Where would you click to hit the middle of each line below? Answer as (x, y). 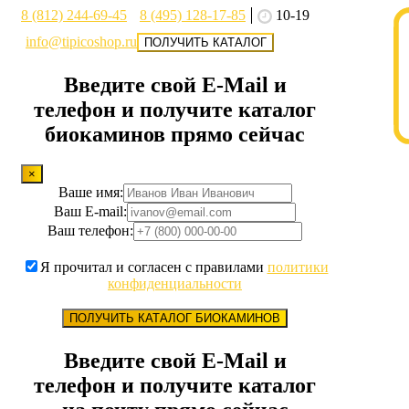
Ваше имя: (90, 193)
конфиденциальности (175, 284)
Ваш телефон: (90, 231)
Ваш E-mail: (90, 212)
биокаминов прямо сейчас (175, 134)
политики (298, 267)
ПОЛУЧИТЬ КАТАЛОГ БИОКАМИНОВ (175, 319)
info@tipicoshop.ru (81, 42)
